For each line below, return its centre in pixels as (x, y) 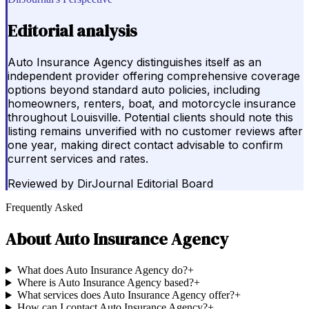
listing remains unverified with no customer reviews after (155, 131)
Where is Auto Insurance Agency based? (105, 283)
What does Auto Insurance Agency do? (102, 270)
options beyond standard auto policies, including (134, 90)
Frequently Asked (44, 208)
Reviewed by (41, 184)
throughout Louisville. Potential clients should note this (150, 118)
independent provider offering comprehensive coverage (154, 76)
